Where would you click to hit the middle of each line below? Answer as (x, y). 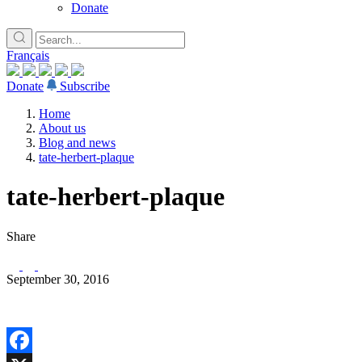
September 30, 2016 (58, 279)
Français (28, 55)
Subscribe (85, 86)
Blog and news (77, 143)
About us (62, 128)
